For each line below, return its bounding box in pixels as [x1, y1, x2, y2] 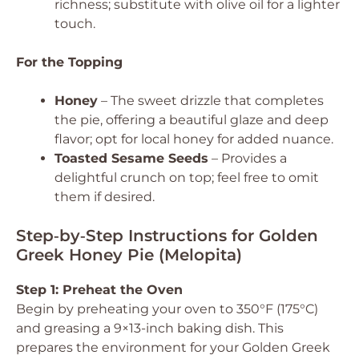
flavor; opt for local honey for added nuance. [54, 131, 333, 147]
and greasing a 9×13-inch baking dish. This [16, 321, 284, 336]
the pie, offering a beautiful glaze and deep [54, 112, 329, 127]
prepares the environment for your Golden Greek [16, 340, 330, 355]
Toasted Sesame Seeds [54, 151, 208, 166]
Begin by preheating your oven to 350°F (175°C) [16, 301, 318, 317]
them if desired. [54, 189, 155, 204]
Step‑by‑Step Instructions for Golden [16, 226, 318, 245]
